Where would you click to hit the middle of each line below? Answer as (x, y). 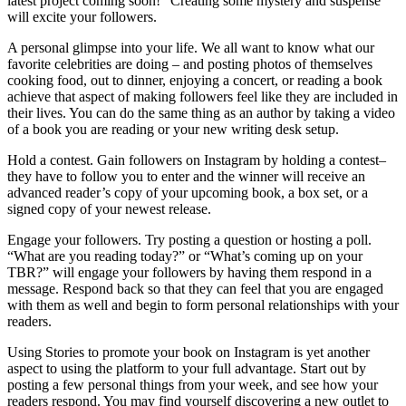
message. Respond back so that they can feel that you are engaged (195, 288)
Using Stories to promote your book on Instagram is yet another (188, 352)
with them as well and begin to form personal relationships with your (203, 304)
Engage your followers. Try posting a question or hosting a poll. (189, 239)
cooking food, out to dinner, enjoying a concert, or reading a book (195, 80)
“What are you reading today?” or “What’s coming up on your (185, 256)
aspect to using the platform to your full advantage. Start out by (187, 368)
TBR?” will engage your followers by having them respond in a (189, 272)
